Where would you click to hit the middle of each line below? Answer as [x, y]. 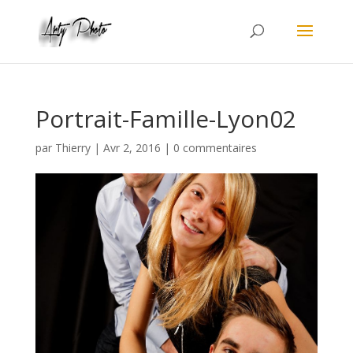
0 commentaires [215, 148]
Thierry [72, 148]
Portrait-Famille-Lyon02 [165, 119]
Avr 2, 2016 [132, 148]
